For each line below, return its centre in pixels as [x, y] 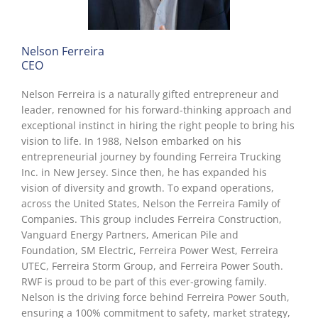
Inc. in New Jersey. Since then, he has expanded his [144, 172]
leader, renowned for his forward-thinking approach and [157, 110]
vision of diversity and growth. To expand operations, [148, 188]
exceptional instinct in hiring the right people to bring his [158, 126]
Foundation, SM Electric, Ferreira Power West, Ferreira [150, 251]
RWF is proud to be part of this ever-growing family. [144, 282]
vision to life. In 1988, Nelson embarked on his [131, 141]
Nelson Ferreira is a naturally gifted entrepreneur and [150, 94]
